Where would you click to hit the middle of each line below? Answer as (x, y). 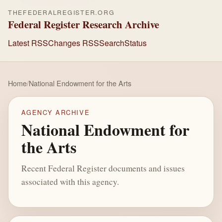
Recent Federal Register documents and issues (103, 168)
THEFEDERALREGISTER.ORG (61, 12)
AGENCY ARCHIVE (55, 112)
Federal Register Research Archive (83, 24)
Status (136, 43)
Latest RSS (28, 43)
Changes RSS (74, 43)
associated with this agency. (70, 181)
